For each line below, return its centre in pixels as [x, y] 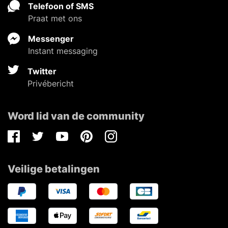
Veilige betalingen [54, 169]
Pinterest [97, 142]
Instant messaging [63, 51]
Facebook [26, 142]
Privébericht [51, 83]
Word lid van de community [76, 116]
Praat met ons [55, 18]
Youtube [72, 142]
